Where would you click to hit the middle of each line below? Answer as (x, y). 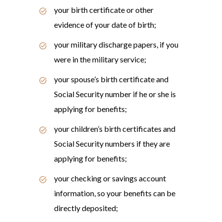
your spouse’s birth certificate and (111, 79)
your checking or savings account (110, 178)
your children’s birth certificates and (115, 129)
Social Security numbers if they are (112, 143)
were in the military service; (100, 59)
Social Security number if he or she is (115, 94)
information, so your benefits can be (115, 193)
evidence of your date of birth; (105, 25)
